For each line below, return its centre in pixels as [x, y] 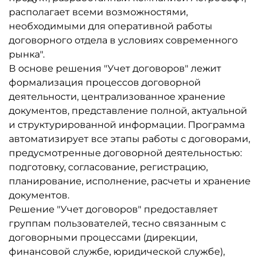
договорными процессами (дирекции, [103, 237]
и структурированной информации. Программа [127, 125]
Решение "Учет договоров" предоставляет [113, 209]
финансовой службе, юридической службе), [117, 252]
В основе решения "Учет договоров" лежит [115, 68]
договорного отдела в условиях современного [123, 40]
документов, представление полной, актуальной [128, 111]
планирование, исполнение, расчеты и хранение [130, 181]
